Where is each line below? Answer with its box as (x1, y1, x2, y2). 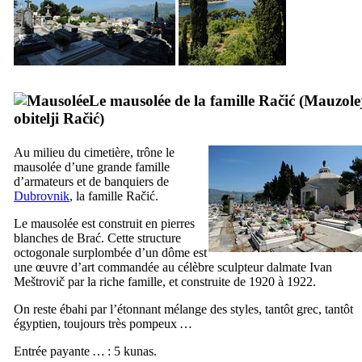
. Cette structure (101, 230, 181, 245)
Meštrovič (14, 274, 65, 288)
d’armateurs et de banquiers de (14, 174, 169, 188)
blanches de (14, 230, 77, 245)
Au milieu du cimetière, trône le (14, 145, 175, 159)
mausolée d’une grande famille (14, 159, 170, 174)
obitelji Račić (14, 109, 99, 127)
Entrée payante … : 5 (14, 343, 124, 358)
